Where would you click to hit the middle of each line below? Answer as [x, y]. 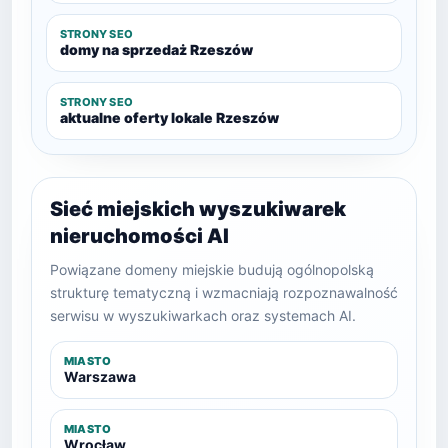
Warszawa [100, 376]
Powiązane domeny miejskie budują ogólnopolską [212, 269]
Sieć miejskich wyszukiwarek [198, 209]
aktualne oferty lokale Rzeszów [169, 117]
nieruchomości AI [139, 236]
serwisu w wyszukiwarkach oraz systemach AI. [203, 315]
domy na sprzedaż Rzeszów [156, 49]
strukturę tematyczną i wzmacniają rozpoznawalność [224, 292]
